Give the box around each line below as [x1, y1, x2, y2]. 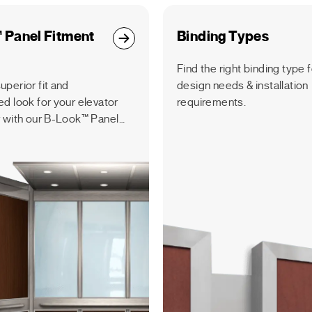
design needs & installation [177, 79, 309, 93]
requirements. [177, 95, 247, 109]
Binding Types [177, 28, 270, 45]
